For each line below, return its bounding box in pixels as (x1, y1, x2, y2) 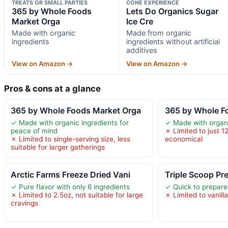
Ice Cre (126, 16, 153, 26)
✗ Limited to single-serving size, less (11, 134, 130, 143)
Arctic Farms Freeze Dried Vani (11, 169, 130, 180)
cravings (11, 198, 38, 207)
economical (165, 134, 203, 143)
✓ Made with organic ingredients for (11, 118, 129, 127)
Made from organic (126, 28, 191, 37)
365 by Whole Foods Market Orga (11, 105, 141, 116)
